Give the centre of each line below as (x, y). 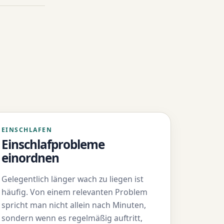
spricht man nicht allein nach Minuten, (73, 205)
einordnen (30, 157)
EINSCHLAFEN (27, 130)
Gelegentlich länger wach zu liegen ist (72, 179)
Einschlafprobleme (53, 144)
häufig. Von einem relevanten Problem (74, 192)
